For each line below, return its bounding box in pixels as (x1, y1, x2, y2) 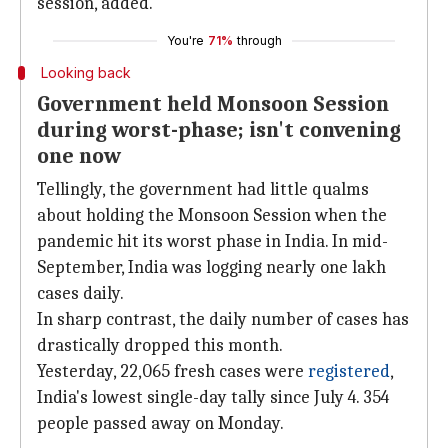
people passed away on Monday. (37, 413, 284, 434)
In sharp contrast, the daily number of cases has (37, 309, 409, 330)
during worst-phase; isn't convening (37, 117, 401, 143)
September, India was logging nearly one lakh (37, 257, 386, 278)
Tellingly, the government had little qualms (37, 179, 369, 200)
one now (37, 143, 121, 169)
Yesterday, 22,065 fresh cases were (37, 361, 308, 382)
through (236, 33, 282, 48)
